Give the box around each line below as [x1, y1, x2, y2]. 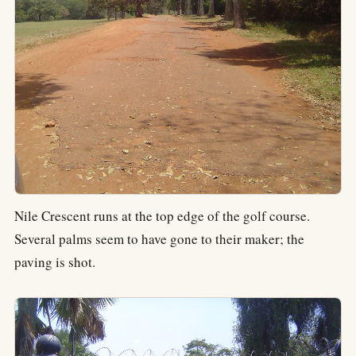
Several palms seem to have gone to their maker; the [14, 230, 304, 249]
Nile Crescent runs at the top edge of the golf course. [14, 207, 310, 226]
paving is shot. [14, 253, 95, 272]
